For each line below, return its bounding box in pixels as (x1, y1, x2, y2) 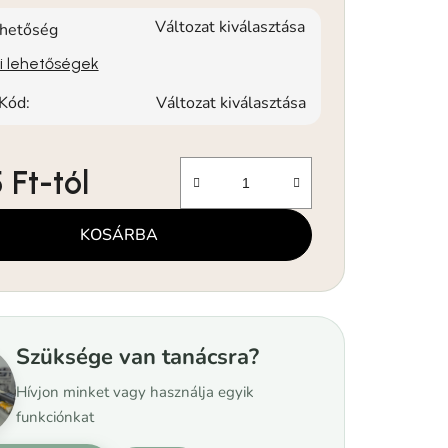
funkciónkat (16, 406, 95, 427)
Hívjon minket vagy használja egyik (16, 381, 255, 402)
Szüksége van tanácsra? (16, 341, 260, 372)
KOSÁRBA (80, 223, 159, 246)
